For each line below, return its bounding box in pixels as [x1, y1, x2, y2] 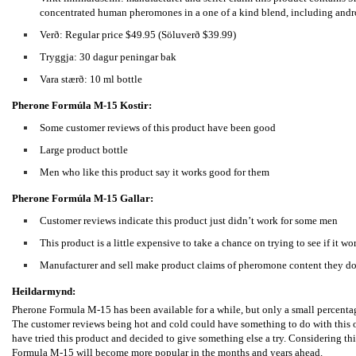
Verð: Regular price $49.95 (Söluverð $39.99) [40, 29, 236, 41]
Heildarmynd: [12, 285, 75, 297]
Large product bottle [40, 144, 128, 156]
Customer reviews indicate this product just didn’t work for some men [40, 215, 338, 226]
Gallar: [120, 192, 153, 204]
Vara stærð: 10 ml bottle [40, 73, 142, 85]
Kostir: [120, 99, 152, 111]
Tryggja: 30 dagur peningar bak [40, 51, 176, 63]
